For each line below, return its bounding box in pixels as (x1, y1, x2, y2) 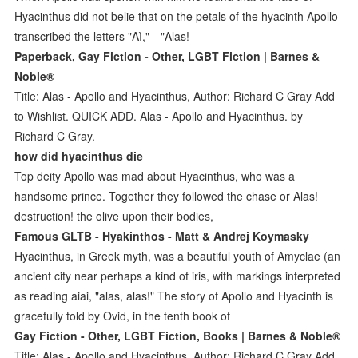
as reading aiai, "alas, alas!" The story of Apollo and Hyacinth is (14, 287, 334, 304)
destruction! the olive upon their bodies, (14, 207, 217, 224)
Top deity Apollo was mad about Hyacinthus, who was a (14, 167, 296, 184)
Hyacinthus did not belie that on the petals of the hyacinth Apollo (14, 7, 339, 24)
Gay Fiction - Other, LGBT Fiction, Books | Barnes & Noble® (14, 327, 341, 344)
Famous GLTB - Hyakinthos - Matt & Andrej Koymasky (14, 227, 310, 244)
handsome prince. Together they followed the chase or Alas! (14, 187, 319, 204)
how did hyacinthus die (14, 147, 144, 164)
